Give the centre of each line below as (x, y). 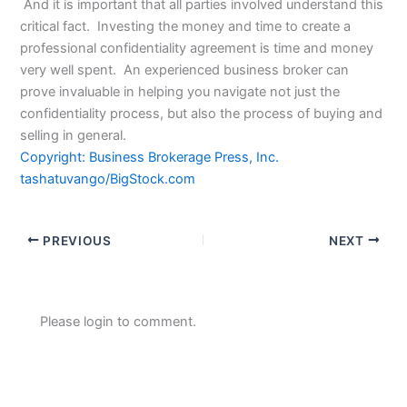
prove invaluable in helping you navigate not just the (180, 91)
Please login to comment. (119, 322)
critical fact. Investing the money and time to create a (186, 26)
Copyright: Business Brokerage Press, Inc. (150, 157)
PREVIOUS (75, 240)
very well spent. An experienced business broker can (185, 69)
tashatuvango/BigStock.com (108, 179)
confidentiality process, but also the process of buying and (202, 113)
